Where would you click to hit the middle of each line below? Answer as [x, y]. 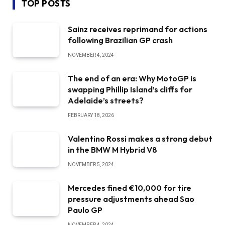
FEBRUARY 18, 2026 [91, 115]
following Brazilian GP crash [120, 40]
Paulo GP [85, 210]
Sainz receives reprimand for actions [138, 29]
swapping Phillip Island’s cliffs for [130, 89]
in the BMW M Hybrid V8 [113, 150]
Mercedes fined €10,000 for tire [130, 188]
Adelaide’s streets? [106, 100]
